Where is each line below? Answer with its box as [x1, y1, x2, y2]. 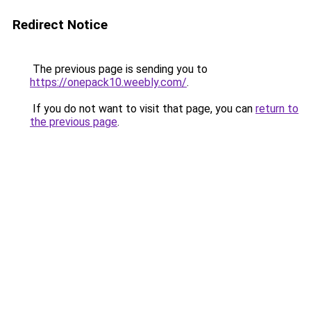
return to [255, 102, 299, 115]
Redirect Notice [12, 17, 108, 33]
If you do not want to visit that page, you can [30, 102, 255, 115]
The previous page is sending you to [30, 62, 208, 76]
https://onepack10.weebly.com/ [30, 76, 187, 89]
